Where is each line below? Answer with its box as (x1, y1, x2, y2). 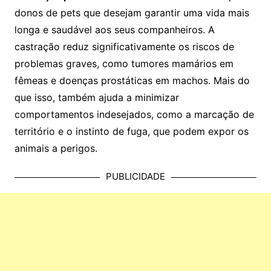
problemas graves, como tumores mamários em (14, 57, 233, 70)
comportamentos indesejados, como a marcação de (14, 108, 254, 121)
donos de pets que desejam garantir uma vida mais (14, 7, 249, 19)
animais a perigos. (14, 142, 97, 155)
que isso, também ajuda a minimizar (14, 91, 179, 104)
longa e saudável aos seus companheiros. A (14, 24, 215, 36)
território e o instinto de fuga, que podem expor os (14, 125, 249, 138)
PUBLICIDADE (105, 171, 165, 183)
